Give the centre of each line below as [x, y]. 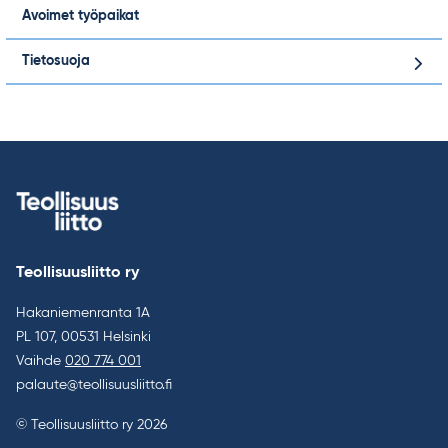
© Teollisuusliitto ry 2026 [91, 424]
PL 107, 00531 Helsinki [83, 336]
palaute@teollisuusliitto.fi [94, 384]
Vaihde [40, 360]
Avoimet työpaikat [80, 15]
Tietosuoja [56, 60]
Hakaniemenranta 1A [83, 312]
